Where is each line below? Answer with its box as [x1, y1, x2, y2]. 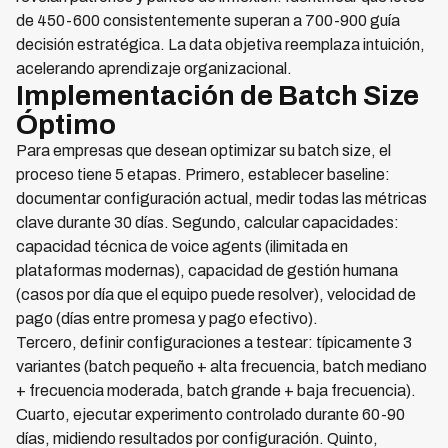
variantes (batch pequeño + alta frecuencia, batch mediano [16, 358, 427, 375]
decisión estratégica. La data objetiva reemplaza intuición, [16, 36, 425, 53]
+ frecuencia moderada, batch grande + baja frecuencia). [16, 382, 416, 399]
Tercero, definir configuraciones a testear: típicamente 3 [16, 334, 412, 351]
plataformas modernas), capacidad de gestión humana [16, 262, 398, 279]
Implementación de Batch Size [16, 80, 419, 111]
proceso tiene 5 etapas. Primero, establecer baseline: [16, 166, 390, 183]
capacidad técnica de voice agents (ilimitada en [16, 238, 348, 255]
